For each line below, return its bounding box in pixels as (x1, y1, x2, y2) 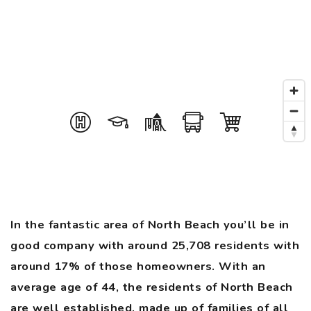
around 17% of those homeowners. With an (10, 258, 266, 274)
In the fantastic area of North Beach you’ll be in (10, 217, 289, 233)
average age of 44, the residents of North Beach (10, 279, 293, 295)
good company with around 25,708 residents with (10, 237, 299, 253)
